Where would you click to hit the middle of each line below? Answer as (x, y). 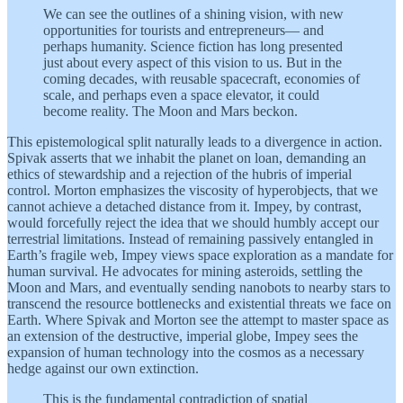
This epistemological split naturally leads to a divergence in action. (195, 142)
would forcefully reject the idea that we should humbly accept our (193, 223)
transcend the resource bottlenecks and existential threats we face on (199, 304)
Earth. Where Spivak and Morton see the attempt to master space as (198, 320)
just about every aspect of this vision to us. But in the (193, 63)
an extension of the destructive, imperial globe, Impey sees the (183, 336)
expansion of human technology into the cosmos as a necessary (186, 353)
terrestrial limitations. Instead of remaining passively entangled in (190, 239)
